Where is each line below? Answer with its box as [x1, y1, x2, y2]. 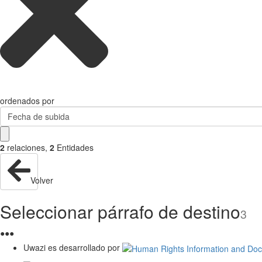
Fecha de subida [7, 111, 70, 122]
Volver [30, 174, 53, 186]
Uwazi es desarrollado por [23, 241, 120, 253]
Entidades [57, 142, 94, 153]
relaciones [7, 142, 45, 153]
